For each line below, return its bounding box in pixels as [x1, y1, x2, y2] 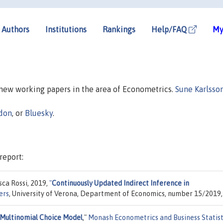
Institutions [45, 24, 87, 34]
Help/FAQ [151, 24, 189, 34]
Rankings [103, 24, 135, 34]
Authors [1, 24, 29, 34]
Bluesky [25, 108, 53, 117]
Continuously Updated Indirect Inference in [52, 179, 189, 187]
